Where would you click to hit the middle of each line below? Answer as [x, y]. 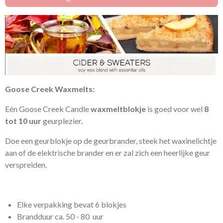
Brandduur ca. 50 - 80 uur [60, 217]
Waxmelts [74, 89]
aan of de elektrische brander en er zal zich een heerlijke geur [108, 153]
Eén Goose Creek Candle [48, 109]
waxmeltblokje [118, 109]
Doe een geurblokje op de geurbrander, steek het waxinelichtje [111, 141]
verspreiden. [26, 165]
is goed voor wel [175, 109]
